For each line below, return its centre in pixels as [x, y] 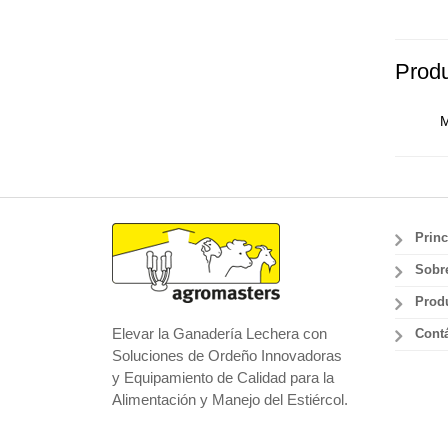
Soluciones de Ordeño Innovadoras [227, 355]
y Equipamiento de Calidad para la [223, 377]
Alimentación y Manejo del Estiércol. [230, 399]
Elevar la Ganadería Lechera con [220, 333]
